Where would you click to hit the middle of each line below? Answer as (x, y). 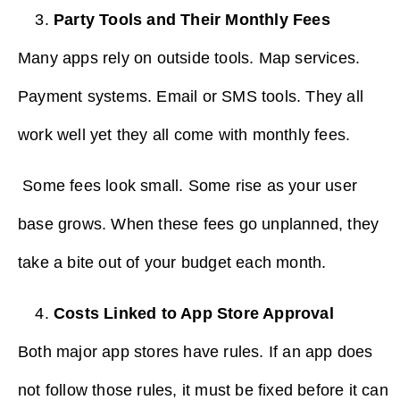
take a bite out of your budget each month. (172, 262)
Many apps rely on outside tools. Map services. (189, 58)
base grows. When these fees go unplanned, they (199, 224)
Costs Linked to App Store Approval (194, 314)
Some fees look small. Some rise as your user (188, 185)
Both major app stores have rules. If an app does (196, 352)
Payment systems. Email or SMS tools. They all (191, 96)
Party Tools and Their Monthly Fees (192, 19)
